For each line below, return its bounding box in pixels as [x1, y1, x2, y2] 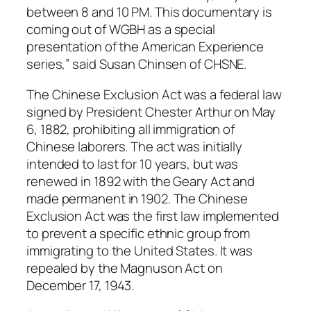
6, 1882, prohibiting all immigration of [26, 119, 235, 138]
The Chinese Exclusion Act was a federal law [26, 85, 282, 103]
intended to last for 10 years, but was [26, 154, 239, 173]
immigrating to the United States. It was [26, 241, 253, 260]
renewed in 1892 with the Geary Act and [26, 171, 255, 190]
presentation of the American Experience [26, 37, 264, 56]
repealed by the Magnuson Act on [26, 258, 223, 277]
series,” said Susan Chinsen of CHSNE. [26, 55, 247, 74]
